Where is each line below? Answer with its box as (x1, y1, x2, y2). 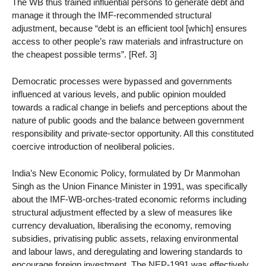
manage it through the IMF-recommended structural (12, 10, 211, 21)
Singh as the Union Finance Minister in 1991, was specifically (12, 180, 248, 191)
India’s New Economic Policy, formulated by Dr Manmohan (12, 167, 240, 178)
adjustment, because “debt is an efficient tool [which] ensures (12, 23, 247, 34)
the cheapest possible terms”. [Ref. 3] (12, 49, 157, 60)
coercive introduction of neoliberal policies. (12, 141, 175, 151)
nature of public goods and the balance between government (12, 115, 244, 125)
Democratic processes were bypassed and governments (12, 75, 232, 86)
